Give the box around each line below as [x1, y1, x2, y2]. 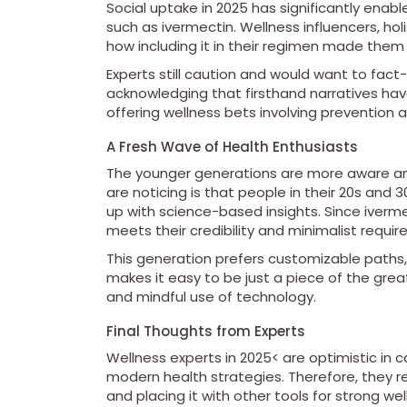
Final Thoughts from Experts [106, 322, 305, 342]
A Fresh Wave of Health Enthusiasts [106, 137, 358, 157]
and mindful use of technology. [106, 287, 316, 307]
